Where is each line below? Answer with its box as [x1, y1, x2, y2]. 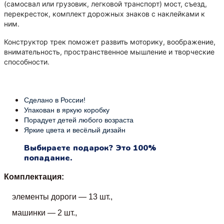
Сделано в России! [24, 95, 85, 104]
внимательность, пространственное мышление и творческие [4, 47, 214, 56]
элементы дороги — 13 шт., [12, 192, 114, 201]
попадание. [24, 152, 74, 163]
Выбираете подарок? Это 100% [24, 142, 156, 153]
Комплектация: [4, 172, 64, 181]
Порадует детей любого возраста [24, 115, 135, 124]
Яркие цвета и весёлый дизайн [24, 125, 125, 134]
